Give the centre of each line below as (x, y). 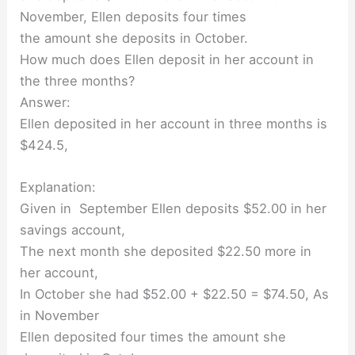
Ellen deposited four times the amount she (153, 337)
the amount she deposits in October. (134, 38)
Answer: (46, 103)
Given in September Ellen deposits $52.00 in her (174, 209)
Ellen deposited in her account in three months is (174, 124)
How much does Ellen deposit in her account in (167, 60)
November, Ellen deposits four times (134, 17)
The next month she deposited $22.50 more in (166, 252)
